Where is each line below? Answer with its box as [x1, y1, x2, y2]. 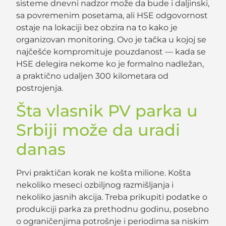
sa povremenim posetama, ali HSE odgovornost [16, 11, 208, 21]
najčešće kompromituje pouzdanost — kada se [16, 47, 206, 57]
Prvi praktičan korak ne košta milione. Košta [16, 168, 191, 178]
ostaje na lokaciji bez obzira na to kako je [16, 23, 178, 33]
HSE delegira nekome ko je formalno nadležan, [16, 59, 204, 69]
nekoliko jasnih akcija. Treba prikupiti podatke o [16, 192, 208, 202]
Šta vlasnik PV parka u [16, 101, 198, 121]
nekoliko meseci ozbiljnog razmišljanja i [16, 180, 174, 190]
